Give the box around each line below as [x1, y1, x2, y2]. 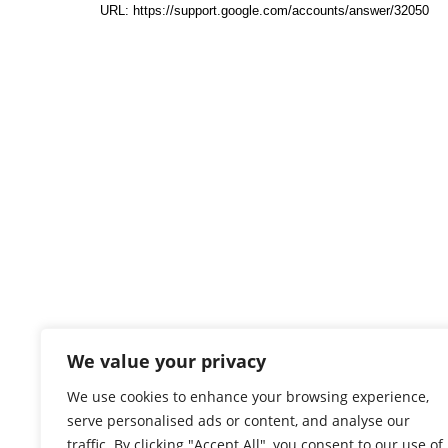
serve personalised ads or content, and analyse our [67, 411, 410, 430]
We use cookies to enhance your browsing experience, [67, 387, 429, 406]
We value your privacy [67, 349, 266, 373]
